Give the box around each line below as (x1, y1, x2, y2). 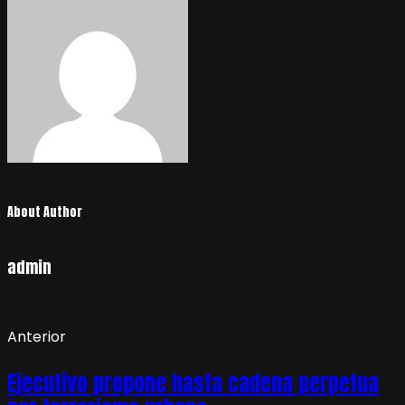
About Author (7, 202, 82, 222)
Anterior (7, 325, 66, 347)
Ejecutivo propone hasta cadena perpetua (7, 366, 379, 400)
